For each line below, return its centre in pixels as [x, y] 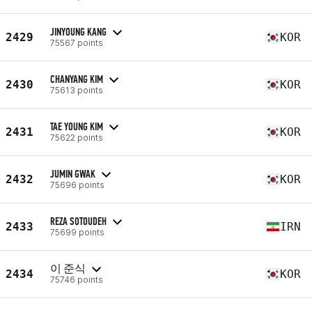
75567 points [77, 42]
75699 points [77, 232]
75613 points [77, 90]
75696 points [77, 185]
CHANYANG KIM [77, 79]
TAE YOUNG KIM [77, 126]
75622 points [77, 137]
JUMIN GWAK [73, 173]
